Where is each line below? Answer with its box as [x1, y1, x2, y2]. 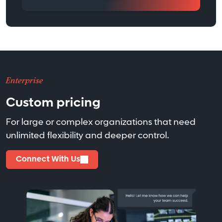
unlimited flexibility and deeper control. [6, 129, 169, 141]
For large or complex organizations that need [6, 116, 196, 128]
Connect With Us [16, 154, 81, 165]
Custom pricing [6, 94, 101, 111]
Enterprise [6, 74, 43, 85]
